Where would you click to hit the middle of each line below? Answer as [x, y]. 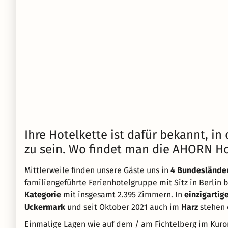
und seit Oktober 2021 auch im [123, 207]
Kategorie [43, 195]
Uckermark [45, 207]
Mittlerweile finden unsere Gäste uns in [97, 170]
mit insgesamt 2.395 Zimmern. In [123, 195]
